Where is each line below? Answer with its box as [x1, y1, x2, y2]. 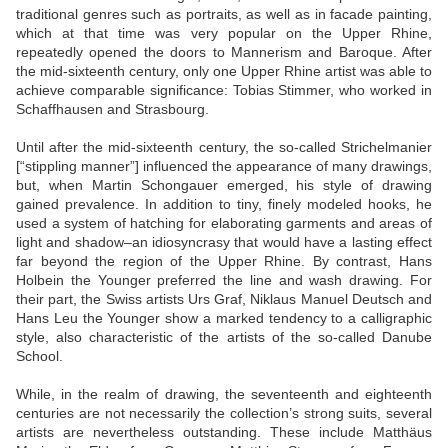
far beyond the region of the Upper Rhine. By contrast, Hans [16, 253, 432, 270]
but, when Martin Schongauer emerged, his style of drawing [16, 177, 432, 194]
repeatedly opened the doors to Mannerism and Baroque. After [16, 44, 432, 61]
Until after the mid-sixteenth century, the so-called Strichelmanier [16, 139, 432, 156]
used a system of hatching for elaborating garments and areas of [16, 215, 432, 232]
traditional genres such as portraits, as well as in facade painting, [16, 6, 432, 23]
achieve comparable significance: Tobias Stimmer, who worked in [16, 82, 432, 99]
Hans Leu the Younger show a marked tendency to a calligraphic [16, 310, 432, 327]
